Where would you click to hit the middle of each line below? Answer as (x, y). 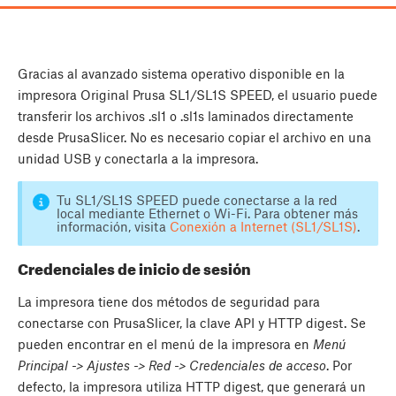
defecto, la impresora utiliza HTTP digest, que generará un (192, 386)
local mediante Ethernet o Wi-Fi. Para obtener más (207, 213)
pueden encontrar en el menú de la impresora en (165, 343)
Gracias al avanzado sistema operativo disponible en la (181, 74)
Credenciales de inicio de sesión (134, 268)
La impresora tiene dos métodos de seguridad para (169, 301)
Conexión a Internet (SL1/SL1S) (263, 227)
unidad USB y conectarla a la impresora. (138, 159)
